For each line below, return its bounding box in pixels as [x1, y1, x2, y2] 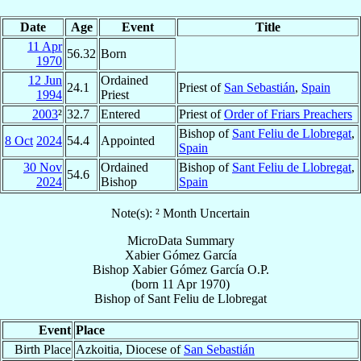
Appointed [101, 133, 155, 147]
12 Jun [28, 73, 62, 87]
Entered [101, 106, 140, 121]
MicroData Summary [127, 233, 234, 247]
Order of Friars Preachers [224, 106, 352, 121]
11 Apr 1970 [162, 276, 226, 291]
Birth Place [15, 342, 71, 356]
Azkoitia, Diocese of [76, 342, 184, 356]
